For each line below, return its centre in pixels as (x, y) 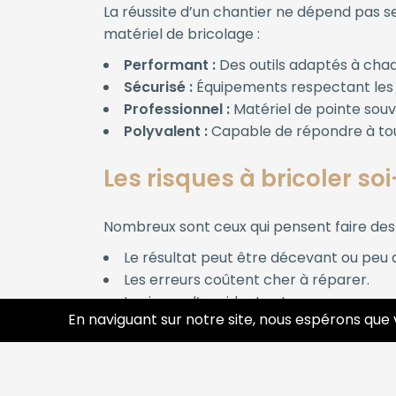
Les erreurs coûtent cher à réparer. (247, 280)
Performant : (170, 65)
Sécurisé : (158, 88)
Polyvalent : (166, 132)
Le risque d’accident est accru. (229, 302)
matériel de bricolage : (182, 34)
